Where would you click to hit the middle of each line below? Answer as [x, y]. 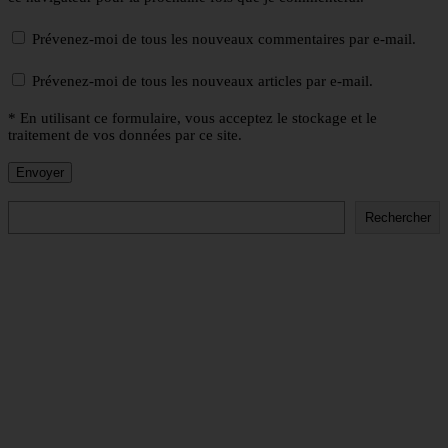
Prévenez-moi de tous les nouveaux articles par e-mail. [202, 81]
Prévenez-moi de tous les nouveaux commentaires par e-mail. [224, 39]
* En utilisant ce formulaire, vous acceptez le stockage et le [192, 118]
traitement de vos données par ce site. [125, 135]
